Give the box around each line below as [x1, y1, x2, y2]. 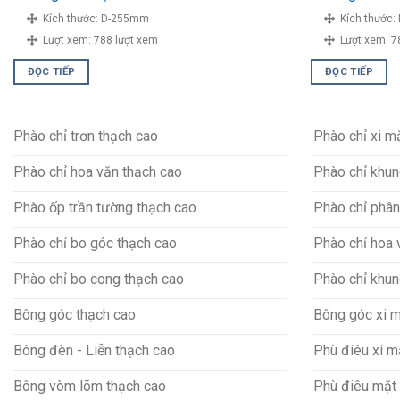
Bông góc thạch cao [13, 305, 136, 323]
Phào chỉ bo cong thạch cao [13, 270, 184, 287]
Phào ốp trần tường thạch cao [13, 198, 196, 216]
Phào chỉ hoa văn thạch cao [13, 162, 182, 180]
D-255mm [100, 12, 149, 25]
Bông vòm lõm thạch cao [13, 377, 166, 395]
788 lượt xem [93, 33, 158, 46]
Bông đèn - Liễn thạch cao [13, 341, 175, 359]
